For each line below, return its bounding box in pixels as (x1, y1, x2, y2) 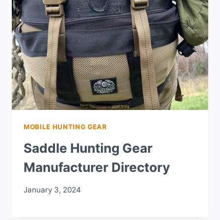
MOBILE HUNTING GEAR (24, 122, 107, 131)
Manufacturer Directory (24, 160, 170, 175)
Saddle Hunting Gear (24, 140, 153, 156)
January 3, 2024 (24, 185, 81, 195)
